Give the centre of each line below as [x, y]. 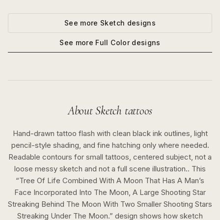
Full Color [112, 42]
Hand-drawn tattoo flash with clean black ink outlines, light [110, 133]
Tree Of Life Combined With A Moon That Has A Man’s [112, 180]
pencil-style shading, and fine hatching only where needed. [110, 145]
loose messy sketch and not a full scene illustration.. [102, 169]
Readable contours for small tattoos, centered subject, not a [110, 157]
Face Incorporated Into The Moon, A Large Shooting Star [110, 192]
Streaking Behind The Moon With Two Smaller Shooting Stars [110, 204]
